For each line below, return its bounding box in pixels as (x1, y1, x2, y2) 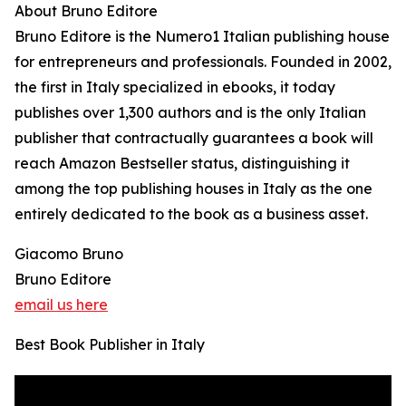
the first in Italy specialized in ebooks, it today (14, 78, 335, 97)
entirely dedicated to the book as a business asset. (14, 205, 368, 224)
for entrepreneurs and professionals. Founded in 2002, (14, 53, 391, 72)
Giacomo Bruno (14, 245, 123, 264)
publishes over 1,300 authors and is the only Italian (14, 103, 366, 122)
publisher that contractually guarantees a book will (14, 129, 373, 148)
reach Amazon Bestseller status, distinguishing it (14, 154, 350, 173)
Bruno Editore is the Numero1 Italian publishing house (14, 27, 390, 46)
